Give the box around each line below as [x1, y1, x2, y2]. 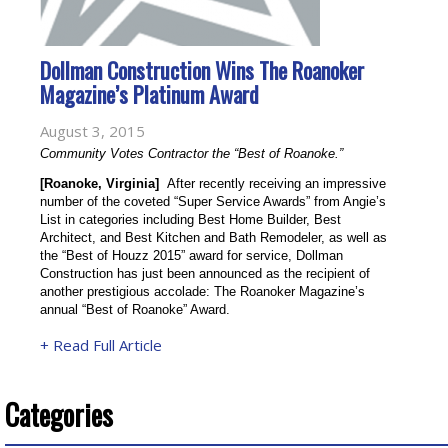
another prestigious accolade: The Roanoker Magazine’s [40, 284, 365, 299]
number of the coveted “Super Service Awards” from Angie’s [40, 194, 386, 209]
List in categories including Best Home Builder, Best [40, 212, 341, 227]
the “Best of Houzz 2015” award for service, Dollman [40, 248, 343, 263]
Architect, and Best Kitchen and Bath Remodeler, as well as [40, 230, 387, 245]
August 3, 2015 [40, 121, 145, 141]
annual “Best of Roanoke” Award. [40, 302, 230, 317]
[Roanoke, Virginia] [40, 176, 159, 191]
